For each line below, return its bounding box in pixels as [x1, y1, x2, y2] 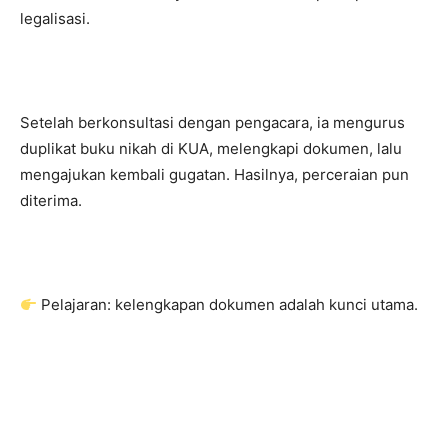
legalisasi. [20, 9, 90, 28]
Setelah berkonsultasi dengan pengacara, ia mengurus [20, 113, 405, 132]
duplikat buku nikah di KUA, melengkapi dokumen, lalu [20, 139, 402, 158]
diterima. [20, 191, 82, 210]
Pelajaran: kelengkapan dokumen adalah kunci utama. [37, 295, 419, 314]
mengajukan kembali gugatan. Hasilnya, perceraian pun [20, 165, 409, 184]
